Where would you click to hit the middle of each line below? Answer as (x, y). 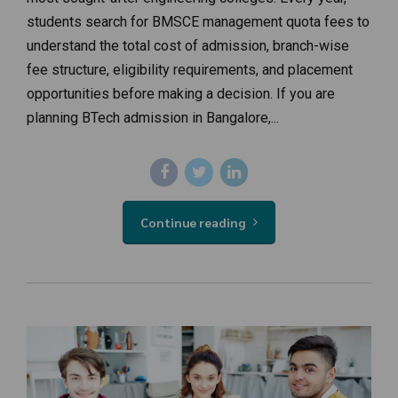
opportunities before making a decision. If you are (181, 94)
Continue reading (193, 222)
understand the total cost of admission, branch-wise (188, 46)
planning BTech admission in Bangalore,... (153, 118)
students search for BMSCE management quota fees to (198, 22)
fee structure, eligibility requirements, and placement (190, 70)
